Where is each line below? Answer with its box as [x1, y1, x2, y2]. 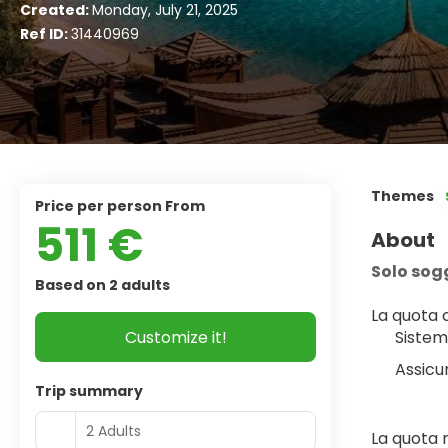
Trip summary [35, 381, 143, 401]
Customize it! [124, 325, 227, 349]
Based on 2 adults [35, 275, 170, 295]
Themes [371, 186, 434, 206]
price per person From [44, 196, 205, 216]
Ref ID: [20, 24, 71, 44]
